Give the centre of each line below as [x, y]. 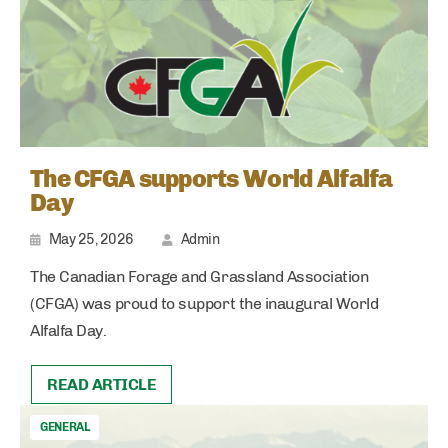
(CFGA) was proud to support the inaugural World [204, 304]
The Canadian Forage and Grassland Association [199, 277]
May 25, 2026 [91, 240]
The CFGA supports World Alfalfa [211, 179]
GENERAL [65, 427]
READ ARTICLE [102, 385]
